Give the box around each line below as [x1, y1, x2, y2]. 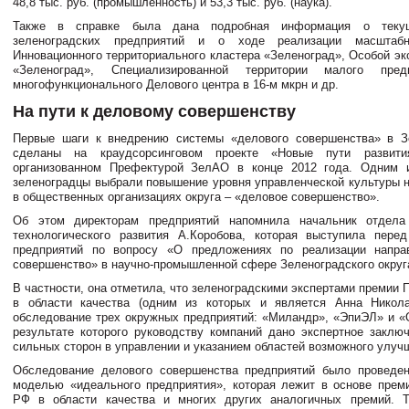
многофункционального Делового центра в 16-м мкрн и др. [13, 77, 339, 91]
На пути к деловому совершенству [13, 101, 296, 121]
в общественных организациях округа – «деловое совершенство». [13, 189, 380, 204]
